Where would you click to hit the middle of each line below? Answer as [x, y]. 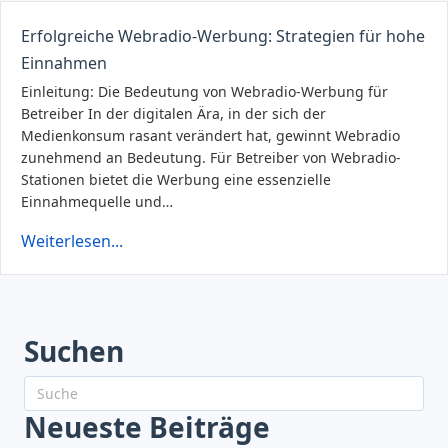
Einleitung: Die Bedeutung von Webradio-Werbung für [204, 91]
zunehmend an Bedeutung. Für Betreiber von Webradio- [211, 157]
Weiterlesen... [72, 240]
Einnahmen [64, 62]
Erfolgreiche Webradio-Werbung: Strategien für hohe [223, 35]
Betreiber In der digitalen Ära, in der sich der [173, 113]
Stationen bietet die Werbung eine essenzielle [176, 179]
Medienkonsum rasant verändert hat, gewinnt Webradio [210, 135]
